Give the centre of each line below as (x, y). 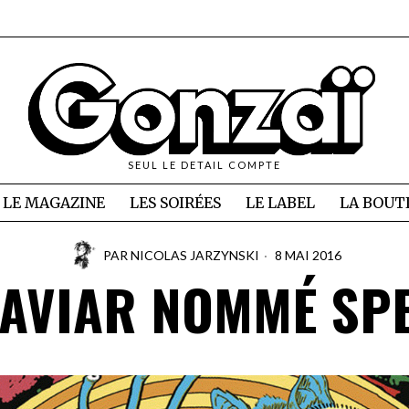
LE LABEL (280, 203)
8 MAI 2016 (306, 255)
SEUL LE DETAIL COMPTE (204, 165)
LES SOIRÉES (175, 203)
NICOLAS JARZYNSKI (194, 255)
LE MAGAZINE (53, 203)
